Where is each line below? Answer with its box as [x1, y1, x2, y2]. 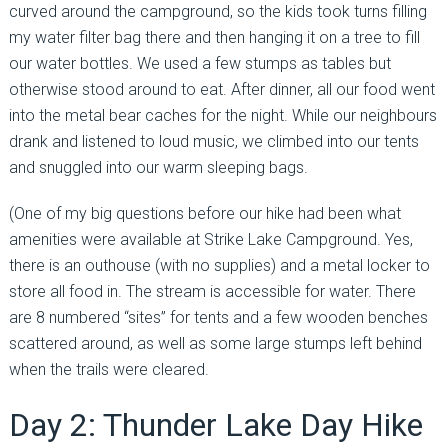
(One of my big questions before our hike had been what [8, 204, 401, 224]
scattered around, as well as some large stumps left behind [8, 334, 422, 354]
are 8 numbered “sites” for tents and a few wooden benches [8, 308, 428, 328]
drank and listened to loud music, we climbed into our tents [8, 132, 419, 152]
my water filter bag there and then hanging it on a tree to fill [8, 28, 420, 48]
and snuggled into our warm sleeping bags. [8, 158, 308, 178]
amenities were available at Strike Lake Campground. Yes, [8, 230, 413, 250]
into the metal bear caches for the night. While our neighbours [8, 106, 437, 126]
